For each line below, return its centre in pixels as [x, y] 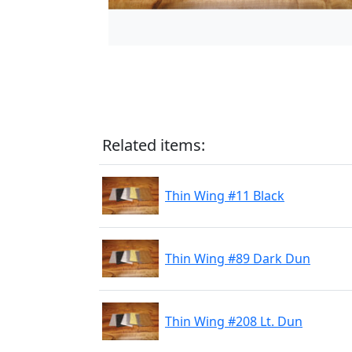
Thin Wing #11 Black [225, 196]
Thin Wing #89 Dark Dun [238, 258]
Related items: [154, 145]
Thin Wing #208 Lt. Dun [234, 321]
